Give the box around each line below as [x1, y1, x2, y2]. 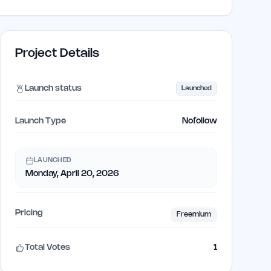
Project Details [15, 48, 99, 59]
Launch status [25, 84, 82, 93]
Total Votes [25, 244, 70, 252]
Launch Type [15, 117, 66, 125]
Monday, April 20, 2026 [25, 170, 119, 178]
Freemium [177, 211, 211, 218]
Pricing [15, 209, 43, 217]
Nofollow [182, 117, 217, 125]
